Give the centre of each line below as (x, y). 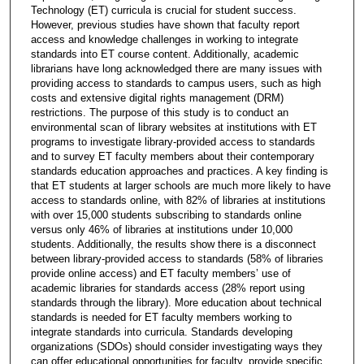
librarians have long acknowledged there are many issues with (176, 69)
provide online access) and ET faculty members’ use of (160, 274)
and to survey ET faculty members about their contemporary (172, 157)
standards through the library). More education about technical (176, 303)
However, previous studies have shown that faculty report (165, 25)
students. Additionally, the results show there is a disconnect (173, 245)
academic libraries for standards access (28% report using (167, 288)
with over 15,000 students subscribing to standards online (166, 215)
